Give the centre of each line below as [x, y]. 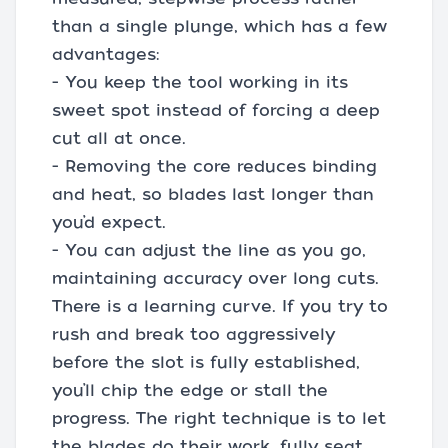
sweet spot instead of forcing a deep [216, 111]
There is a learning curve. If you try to [220, 307]
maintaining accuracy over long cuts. [215, 279]
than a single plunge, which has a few [219, 27]
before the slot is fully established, [206, 363]
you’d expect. [109, 223]
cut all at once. [119, 139]
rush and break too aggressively [193, 335]
